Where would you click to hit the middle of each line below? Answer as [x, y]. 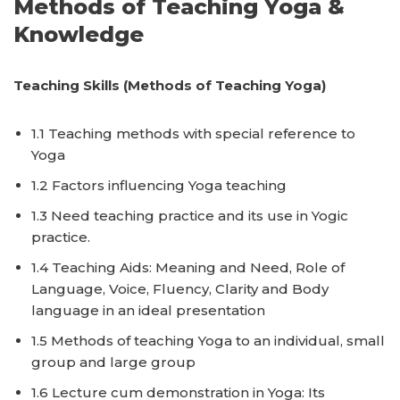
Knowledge [79, 34]
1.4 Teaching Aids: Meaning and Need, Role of [188, 267]
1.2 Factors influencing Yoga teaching [159, 185]
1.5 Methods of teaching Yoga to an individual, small [208, 341]
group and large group [113, 362]
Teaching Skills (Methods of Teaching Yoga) [170, 85]
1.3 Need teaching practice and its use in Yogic [190, 216]
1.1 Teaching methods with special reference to [193, 133]
